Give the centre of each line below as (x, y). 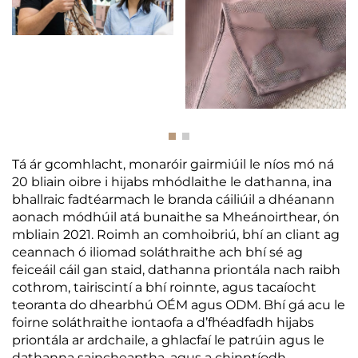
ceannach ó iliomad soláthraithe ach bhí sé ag (157, 252)
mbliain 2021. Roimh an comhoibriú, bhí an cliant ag (176, 234)
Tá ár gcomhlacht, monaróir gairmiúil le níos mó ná (173, 164)
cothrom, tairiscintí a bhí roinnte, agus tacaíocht (164, 287)
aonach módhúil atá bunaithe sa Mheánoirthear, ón (176, 217)
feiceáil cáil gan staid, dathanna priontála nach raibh (176, 269)
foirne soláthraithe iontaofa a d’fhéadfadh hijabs (163, 322)
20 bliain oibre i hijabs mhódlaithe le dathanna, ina (172, 181)
